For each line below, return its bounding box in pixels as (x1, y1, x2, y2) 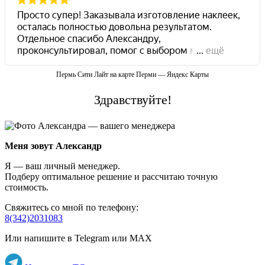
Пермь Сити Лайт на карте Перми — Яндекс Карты (56, 70, 209, 79)
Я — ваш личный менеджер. (5, 160, 120, 171)
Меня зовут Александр (5, 140, 102, 151)
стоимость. (5, 182, 49, 192)
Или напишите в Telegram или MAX (5, 232, 152, 243)
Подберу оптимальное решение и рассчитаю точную (5, 171, 218, 182)
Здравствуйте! (93, 92, 172, 107)
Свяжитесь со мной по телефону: (5, 202, 138, 212)
